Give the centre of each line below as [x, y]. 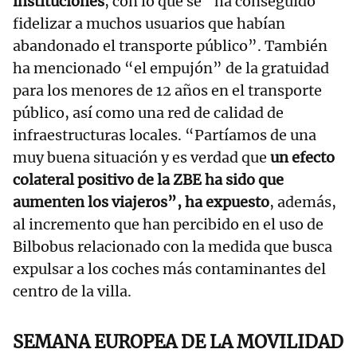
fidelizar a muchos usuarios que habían [149, 24]
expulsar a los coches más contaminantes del [169, 269]
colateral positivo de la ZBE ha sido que [148, 180]
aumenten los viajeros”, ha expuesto [141, 202]
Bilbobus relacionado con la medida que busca [173, 247]
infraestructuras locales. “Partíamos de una [165, 135]
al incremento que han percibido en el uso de [168, 225]
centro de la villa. [72, 292]
